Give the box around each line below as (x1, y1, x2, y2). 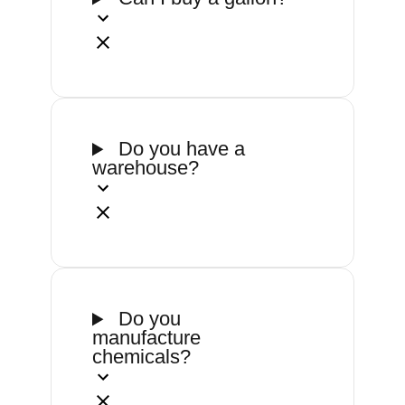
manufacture (92, 326, 201, 350)
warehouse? (92, 156, 199, 180)
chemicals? (92, 345, 191, 369)
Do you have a (113, 137, 246, 161)
